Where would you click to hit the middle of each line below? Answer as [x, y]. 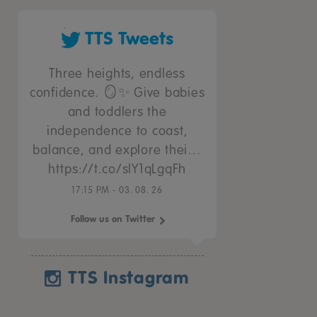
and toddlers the [117, 112]
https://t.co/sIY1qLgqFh [117, 169]
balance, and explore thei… [117, 150]
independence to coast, [117, 131]
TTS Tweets [129, 39]
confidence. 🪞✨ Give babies [117, 93]
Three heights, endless [117, 74]
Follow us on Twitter [113, 219]
